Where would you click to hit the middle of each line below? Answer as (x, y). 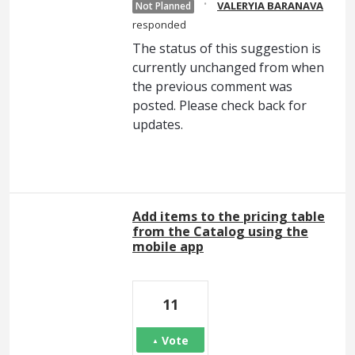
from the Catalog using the (220, 231)
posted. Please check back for (219, 105)
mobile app (168, 246)
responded (159, 25)
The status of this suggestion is (227, 48)
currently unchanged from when (228, 67)
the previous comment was (212, 86)
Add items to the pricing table (229, 216)
